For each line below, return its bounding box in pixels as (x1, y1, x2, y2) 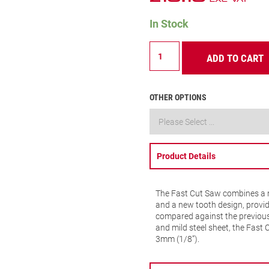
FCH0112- (148, 121, 187, 132)
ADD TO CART (207, 51, 264, 65)
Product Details (156, 150, 216, 162)
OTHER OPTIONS (149, 91, 207, 103)
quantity (148, 144, 180, 155)
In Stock (149, 16, 189, 31)
